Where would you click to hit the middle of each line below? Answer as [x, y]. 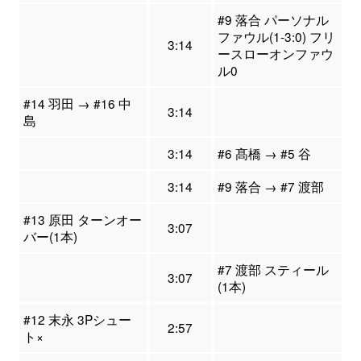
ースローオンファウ [275, 54]
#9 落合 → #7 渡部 [270, 187]
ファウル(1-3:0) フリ [276, 37]
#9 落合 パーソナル [273, 20]
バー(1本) [50, 237]
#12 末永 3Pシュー [77, 320]
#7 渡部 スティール [273, 270]
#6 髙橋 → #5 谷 [264, 154]
